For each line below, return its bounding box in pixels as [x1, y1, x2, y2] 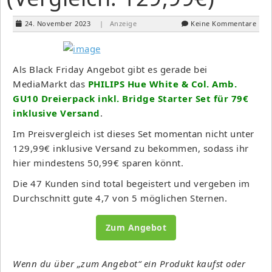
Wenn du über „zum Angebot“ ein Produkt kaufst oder [13, 257, 245, 270]
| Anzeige [99, 18, 137, 28]
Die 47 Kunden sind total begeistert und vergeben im [13, 177, 250, 189]
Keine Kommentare [191, 18, 256, 28]
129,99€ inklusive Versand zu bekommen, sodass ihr [13, 141, 249, 154]
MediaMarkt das [13, 77, 88, 90]
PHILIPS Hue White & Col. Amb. [87, 77, 237, 90]
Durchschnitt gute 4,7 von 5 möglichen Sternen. [13, 191, 227, 204]
